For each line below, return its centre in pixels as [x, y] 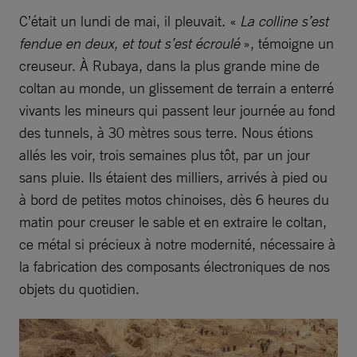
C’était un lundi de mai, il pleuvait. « [129, 21]
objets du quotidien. [79, 289]
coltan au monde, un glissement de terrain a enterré [177, 88]
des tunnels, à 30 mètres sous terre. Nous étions [166, 133]
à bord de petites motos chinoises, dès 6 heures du [174, 200]
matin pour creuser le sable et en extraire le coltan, [173, 222]
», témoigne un [288, 43]
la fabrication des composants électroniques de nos [175, 267]
